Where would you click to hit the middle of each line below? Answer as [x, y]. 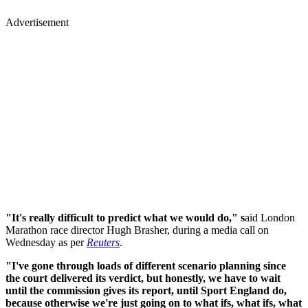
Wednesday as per [46, 242]
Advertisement [37, 22]
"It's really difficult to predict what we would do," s [125, 217]
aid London [270, 217]
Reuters [103, 242]
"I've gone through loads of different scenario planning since [146, 265]
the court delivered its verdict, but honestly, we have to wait [143, 278]
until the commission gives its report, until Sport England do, [146, 290]
